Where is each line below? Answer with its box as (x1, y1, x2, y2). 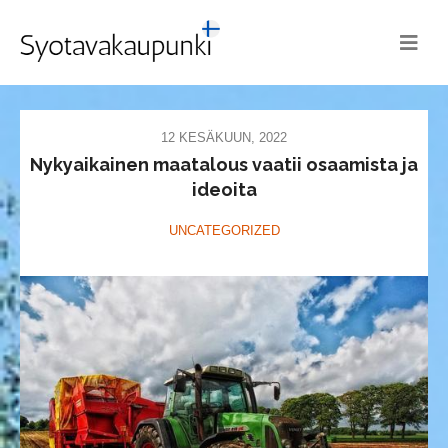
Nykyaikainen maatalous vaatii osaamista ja (30, 154, 418, 176)
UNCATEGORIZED (168, 223, 280, 239)
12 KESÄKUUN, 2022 (161, 130, 287, 145)
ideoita (191, 179, 257, 201)
